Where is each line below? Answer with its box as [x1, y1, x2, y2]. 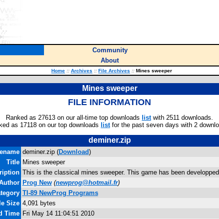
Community [92, 46, 128, 54]
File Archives [98, 68, 130, 73]
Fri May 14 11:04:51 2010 [22, 210, 94, 217]
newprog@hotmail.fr [55, 179, 118, 186]
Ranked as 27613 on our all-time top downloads [6, 114, 142, 121]
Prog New [22, 179, 52, 186]
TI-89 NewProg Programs [22, 189, 98, 197]
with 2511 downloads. [151, 114, 213, 121]
